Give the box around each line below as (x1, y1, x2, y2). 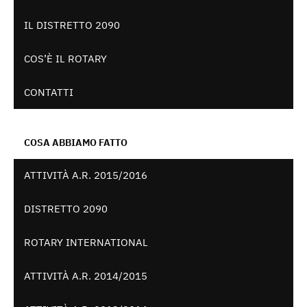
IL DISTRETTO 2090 (24, 19, 120, 32)
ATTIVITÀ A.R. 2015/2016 (24, 169, 147, 182)
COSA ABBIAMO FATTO (24, 136, 127, 149)
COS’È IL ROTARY (24, 52, 107, 66)
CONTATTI (24, 86, 73, 99)
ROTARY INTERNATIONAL (24, 236, 148, 249)
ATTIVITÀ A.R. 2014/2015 (24, 269, 147, 283)
